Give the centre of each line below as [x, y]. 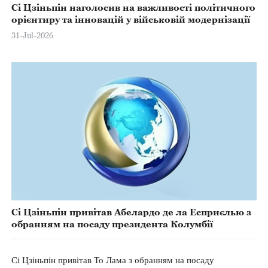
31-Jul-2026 [32, 35]
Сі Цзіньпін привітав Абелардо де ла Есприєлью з [131, 212]
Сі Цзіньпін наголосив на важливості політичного [133, 7]
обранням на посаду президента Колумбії [112, 224]
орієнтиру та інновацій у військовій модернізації [130, 19]
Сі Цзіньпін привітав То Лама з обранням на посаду [112, 260]
